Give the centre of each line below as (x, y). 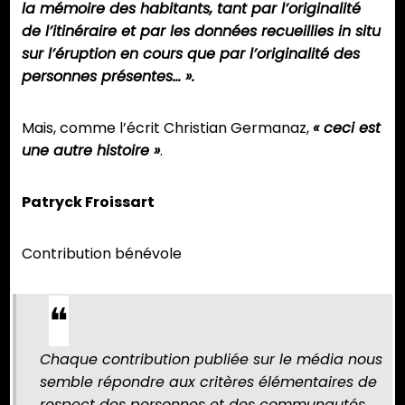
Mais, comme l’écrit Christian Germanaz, (167, 128)
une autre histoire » (91, 151)
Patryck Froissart (88, 202)
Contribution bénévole (102, 254)
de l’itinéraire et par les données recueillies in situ (201, 32)
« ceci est (347, 128)
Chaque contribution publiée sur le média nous (211, 360)
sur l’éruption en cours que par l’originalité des (191, 54)
